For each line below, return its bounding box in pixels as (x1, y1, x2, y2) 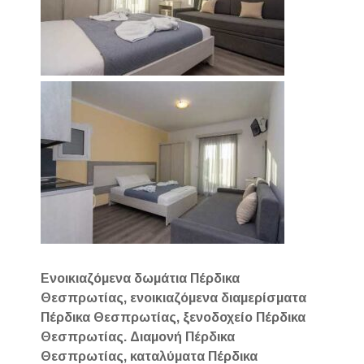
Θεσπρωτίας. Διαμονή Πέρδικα (41, 329, 236, 344)
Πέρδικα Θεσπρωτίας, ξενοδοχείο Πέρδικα (41, 310, 306, 324)
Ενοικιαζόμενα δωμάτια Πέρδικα (41, 271, 240, 285)
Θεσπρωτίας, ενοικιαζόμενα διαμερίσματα (41, 290, 307, 305)
